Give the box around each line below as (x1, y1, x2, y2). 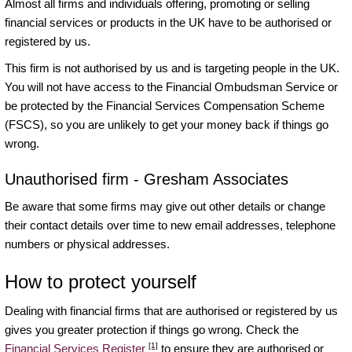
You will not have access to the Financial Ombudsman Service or (5, 79, 338, 93)
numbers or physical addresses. (5, 236, 170, 251)
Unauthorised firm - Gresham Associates (5, 170, 288, 188)
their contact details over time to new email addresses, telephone (5, 218, 335, 232)
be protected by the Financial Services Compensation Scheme (5, 98, 324, 112)
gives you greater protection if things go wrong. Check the (5, 322, 299, 336)
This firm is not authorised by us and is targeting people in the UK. (5, 60, 339, 75)
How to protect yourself (5, 270, 196, 292)
